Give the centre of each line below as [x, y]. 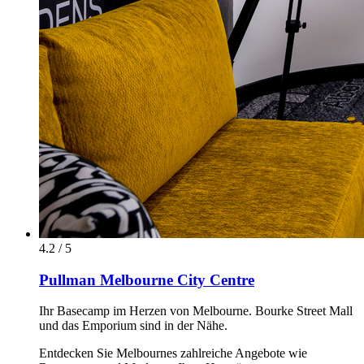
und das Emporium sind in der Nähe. [133, 326]
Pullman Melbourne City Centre [147, 279]
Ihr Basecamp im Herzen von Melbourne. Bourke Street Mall [196, 311]
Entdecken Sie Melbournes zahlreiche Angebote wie [173, 353]
